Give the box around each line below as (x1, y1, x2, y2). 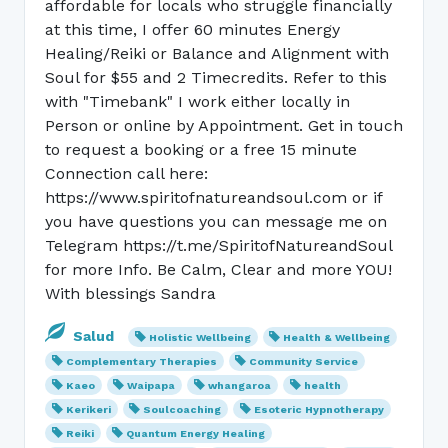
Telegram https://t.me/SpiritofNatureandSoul (45, 236, 392, 255)
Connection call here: (45, 164, 208, 183)
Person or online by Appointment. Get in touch (45, 116, 403, 135)
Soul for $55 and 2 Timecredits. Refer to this (45, 68, 387, 87)
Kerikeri (65, 403, 111, 416)
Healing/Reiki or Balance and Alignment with (45, 44, 389, 63)
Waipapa (127, 379, 176, 392)
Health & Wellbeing (283, 331, 391, 344)
